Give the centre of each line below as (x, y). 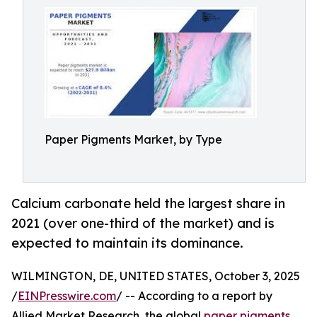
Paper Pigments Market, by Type (133, 139)
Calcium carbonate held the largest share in (148, 203)
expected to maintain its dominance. (127, 243)
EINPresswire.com (67, 296)
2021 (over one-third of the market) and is (143, 223)
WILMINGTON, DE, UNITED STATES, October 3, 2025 (156, 276)
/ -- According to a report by (194, 296)
